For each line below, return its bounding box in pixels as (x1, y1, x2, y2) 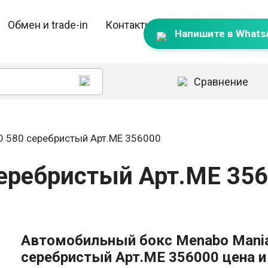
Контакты (105, 19, 154, 31)
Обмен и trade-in (7, 19, 88, 31)
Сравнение (194, 75, 249, 88)
